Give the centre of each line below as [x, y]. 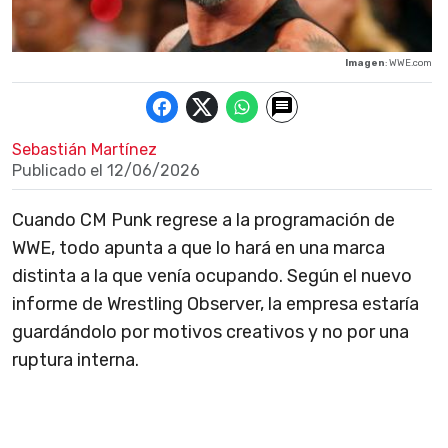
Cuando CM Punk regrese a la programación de [203, 220]
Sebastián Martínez [84, 150]
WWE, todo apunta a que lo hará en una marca [198, 248]
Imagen [365, 63]
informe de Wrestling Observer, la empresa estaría [215, 304]
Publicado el [59, 171]
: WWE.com [408, 63]
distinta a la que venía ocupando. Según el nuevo [212, 276]
